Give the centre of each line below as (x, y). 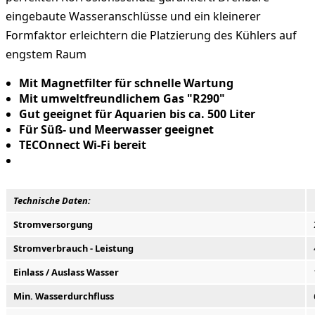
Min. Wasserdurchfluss (64, 296)
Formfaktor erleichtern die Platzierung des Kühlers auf (151, 35)
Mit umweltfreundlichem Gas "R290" (122, 98)
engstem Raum (46, 54)
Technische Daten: (52, 200)
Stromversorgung (53, 224)
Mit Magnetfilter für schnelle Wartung (127, 83)
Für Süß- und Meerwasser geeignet (117, 129)
